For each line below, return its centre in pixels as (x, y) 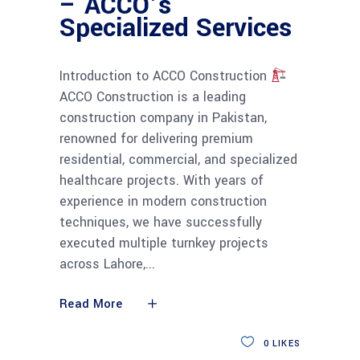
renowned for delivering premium (156, 138)
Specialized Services (176, 28)
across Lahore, (102, 264)
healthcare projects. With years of (162, 180)
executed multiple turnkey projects (164, 243)
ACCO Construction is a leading (153, 96)
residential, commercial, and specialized (178, 159)
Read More (91, 304)
